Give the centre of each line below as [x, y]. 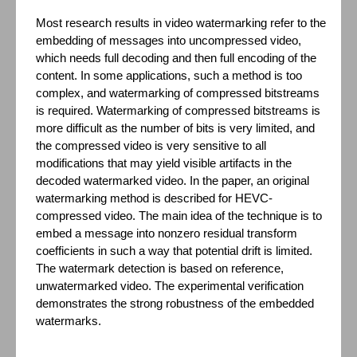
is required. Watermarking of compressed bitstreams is [178, 111]
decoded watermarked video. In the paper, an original [173, 181]
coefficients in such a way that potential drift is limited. [175, 251]
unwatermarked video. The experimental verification [170, 286]
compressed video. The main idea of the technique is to [179, 216]
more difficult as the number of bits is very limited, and [176, 128]
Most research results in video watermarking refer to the [181, 23]
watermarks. [69, 321]
